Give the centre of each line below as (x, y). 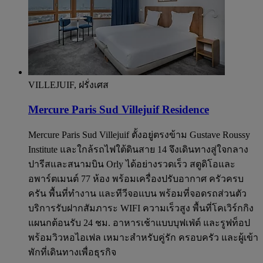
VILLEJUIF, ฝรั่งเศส (68, 85)
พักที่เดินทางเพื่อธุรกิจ (72, 252)
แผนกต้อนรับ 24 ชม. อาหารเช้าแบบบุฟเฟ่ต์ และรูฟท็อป (139, 222)
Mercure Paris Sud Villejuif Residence (119, 110)
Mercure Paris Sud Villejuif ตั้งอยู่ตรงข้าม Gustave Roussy (139, 134)
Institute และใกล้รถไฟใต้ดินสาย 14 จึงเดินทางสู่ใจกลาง (138, 149)
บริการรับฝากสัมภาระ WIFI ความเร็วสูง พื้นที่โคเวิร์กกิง (141, 208)
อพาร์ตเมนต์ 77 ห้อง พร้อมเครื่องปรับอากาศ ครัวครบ (136, 178)
